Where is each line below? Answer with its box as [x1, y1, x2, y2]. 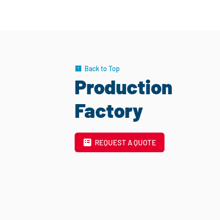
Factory [74, 98, 143, 122]
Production [74, 75, 172, 98]
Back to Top [84, 64, 120, 73]
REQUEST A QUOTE [95, 138, 157, 147]
